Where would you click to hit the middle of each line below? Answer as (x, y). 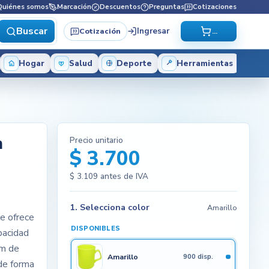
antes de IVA (123, 177)
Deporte (134, 63)
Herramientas (204, 63)
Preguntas (167, 7)
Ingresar (153, 31)
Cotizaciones (215, 7)
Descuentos (120, 7)
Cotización (100, 31)
